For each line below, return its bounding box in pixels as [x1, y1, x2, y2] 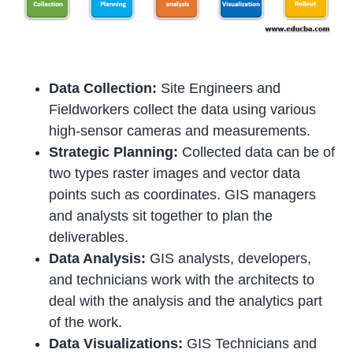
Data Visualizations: [49, 335, 184, 351]
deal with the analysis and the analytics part [49, 292, 323, 309]
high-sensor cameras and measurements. [49, 122, 311, 139]
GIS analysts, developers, [146, 250, 312, 266]
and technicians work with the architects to [49, 271, 315, 288]
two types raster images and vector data [49, 165, 301, 181]
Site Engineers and [157, 80, 281, 96]
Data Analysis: [49, 250, 147, 266]
